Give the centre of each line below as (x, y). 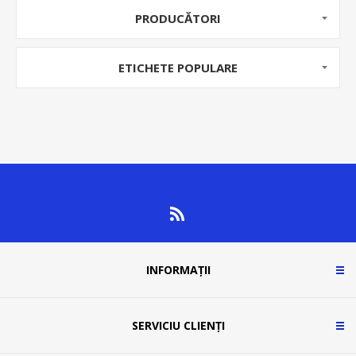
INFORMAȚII (178, 269)
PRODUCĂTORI (178, 18)
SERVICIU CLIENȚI (178, 325)
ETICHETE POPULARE (178, 67)
